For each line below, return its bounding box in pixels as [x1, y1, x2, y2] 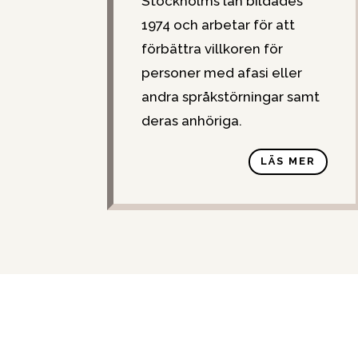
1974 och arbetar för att [141, 16, 296, 33]
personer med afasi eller [141, 64, 303, 81]
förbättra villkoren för [141, 40, 284, 57]
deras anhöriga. [141, 112, 243, 129]
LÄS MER [261, 155, 316, 168]
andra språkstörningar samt [141, 88, 320, 105]
